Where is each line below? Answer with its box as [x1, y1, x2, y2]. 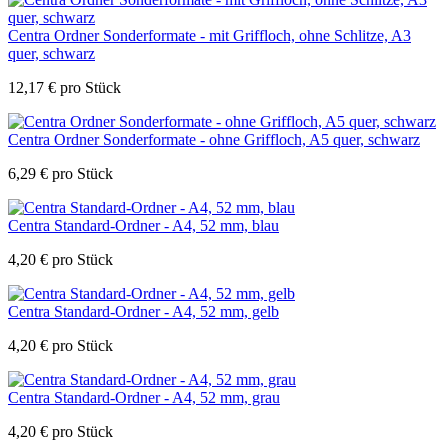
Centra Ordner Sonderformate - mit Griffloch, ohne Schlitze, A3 [8, 26, 411, 44]
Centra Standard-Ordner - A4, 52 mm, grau [8, 388, 280, 406]
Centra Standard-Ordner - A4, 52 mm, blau [8, 216, 279, 234]
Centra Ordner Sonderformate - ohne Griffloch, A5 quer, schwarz [8, 130, 420, 148]
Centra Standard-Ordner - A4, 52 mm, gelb [8, 302, 279, 320]
